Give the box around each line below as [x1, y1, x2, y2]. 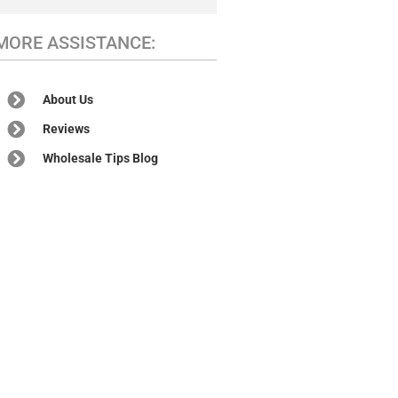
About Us [43, 92, 94, 107]
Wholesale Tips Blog [43, 151, 159, 165]
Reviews [43, 122, 91, 136]
